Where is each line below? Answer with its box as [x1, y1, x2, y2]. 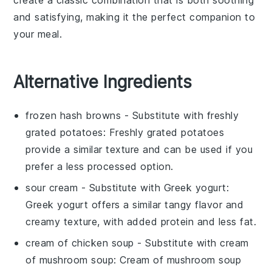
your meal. [13, 27, 63, 40]
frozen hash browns [25, 109, 121, 121]
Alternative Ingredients [13, 71, 192, 92]
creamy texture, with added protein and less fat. [25, 215, 257, 228]
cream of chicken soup [25, 236, 134, 249]
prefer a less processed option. [25, 160, 174, 172]
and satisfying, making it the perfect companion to [13, 10, 256, 23]
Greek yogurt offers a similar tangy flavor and [25, 198, 244, 211]
